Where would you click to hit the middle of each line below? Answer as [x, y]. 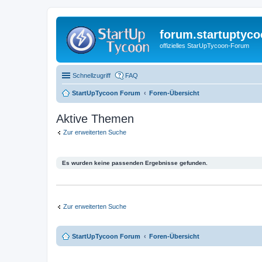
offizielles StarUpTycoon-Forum [204, 46]
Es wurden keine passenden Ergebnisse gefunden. [135, 163]
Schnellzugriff [92, 75]
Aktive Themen [95, 118]
